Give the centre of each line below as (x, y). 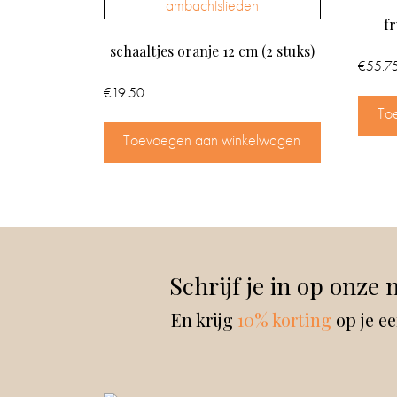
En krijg (204, 319)
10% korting (286, 319)
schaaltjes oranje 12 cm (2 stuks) (212, 51)
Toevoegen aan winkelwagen (212, 139)
